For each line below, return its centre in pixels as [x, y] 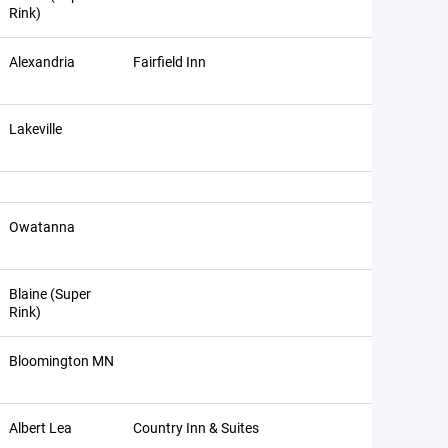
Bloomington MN [61, 360]
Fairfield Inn [169, 61]
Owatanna [42, 226]
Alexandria [42, 61]
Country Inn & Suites [196, 427]
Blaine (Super [50, 293]
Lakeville [35, 128]
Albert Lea [40, 427]
